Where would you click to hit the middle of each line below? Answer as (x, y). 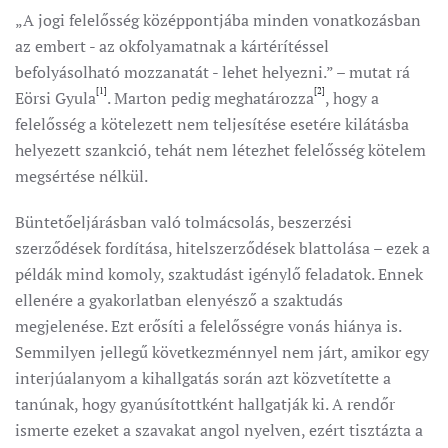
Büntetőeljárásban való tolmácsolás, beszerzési (183, 222)
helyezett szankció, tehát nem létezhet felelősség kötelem (220, 150)
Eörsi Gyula (55, 98)
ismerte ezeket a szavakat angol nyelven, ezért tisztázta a (219, 430)
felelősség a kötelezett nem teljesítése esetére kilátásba (212, 124)
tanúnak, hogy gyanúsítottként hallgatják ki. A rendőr (205, 404)
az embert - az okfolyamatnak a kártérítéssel (172, 46)
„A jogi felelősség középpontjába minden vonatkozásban (218, 20)
